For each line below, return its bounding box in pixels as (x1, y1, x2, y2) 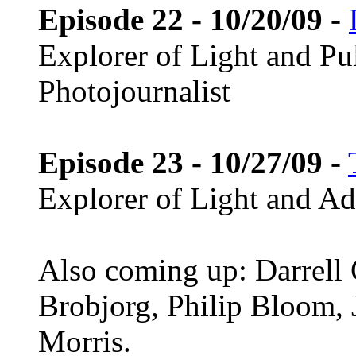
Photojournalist (38, 74, 230, 109)
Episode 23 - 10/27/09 (38, 145, 323, 180)
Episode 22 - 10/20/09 (38, 2, 323, 37)
